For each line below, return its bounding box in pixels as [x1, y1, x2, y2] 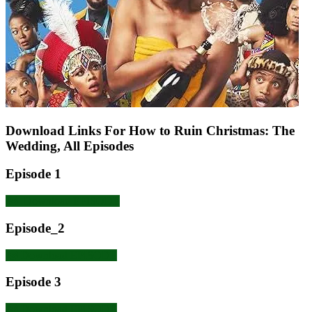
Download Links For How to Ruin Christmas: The [6, 123, 295, 138]
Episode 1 [6, 166, 61, 182]
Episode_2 [6, 220, 65, 235]
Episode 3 [6, 274, 61, 290]
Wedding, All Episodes [6, 138, 134, 153]
